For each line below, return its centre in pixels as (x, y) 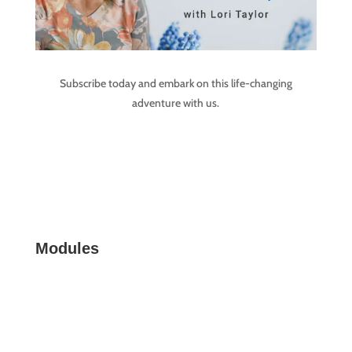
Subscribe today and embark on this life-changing (176, 84)
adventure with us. (176, 103)
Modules (67, 249)
